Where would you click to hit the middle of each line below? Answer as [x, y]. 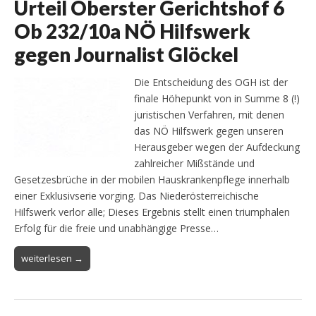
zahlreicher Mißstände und [194, 163]
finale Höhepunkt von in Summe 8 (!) [217, 98]
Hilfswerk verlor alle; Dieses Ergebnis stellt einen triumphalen [152, 212]
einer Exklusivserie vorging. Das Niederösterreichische [136, 195]
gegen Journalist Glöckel [126, 54]
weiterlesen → [52, 258]
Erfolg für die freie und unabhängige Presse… [116, 228]
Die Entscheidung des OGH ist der [211, 82]
